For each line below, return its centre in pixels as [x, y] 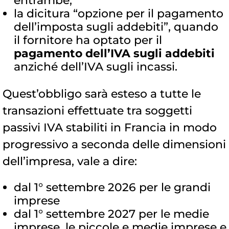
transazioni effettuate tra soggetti [97, 111]
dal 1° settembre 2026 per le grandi [112, 188]
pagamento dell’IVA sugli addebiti [114, 54]
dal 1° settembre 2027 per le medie [111, 214]
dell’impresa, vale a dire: [70, 162]
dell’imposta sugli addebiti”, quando [116, 27]
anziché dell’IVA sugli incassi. [96, 67]
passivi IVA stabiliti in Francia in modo [110, 128]
